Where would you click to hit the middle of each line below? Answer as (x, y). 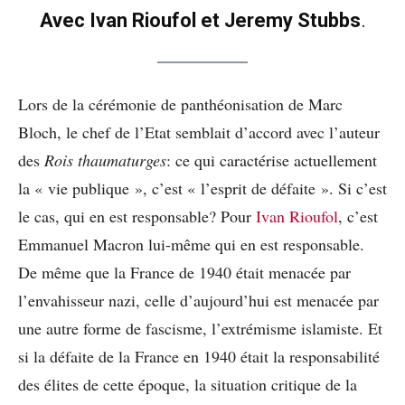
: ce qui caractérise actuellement (272, 160)
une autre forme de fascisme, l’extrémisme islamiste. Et (200, 328)
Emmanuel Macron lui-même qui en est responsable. (191, 244)
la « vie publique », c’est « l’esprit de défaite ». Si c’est (202, 188)
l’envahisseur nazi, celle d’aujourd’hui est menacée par (198, 300)
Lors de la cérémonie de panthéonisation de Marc (180, 104)
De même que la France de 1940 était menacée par (184, 272)
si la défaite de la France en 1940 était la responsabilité (199, 356)
